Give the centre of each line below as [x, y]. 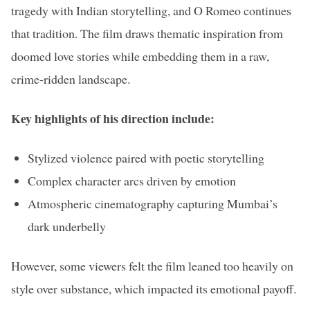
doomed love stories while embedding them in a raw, [140, 56]
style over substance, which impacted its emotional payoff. [154, 289]
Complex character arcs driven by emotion [132, 181]
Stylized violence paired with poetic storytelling [146, 158]
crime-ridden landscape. [71, 79]
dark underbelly [67, 227]
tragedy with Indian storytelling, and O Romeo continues [151, 11]
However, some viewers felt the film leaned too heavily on [152, 266]
